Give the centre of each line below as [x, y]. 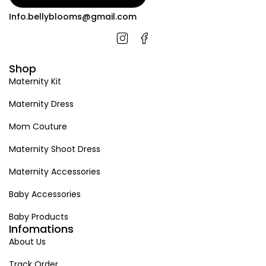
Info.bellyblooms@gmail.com [73, 17]
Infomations [41, 229]
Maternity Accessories [55, 172]
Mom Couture [38, 127]
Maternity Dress [41, 104]
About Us [27, 242]
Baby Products [39, 217]
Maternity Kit [35, 82]
